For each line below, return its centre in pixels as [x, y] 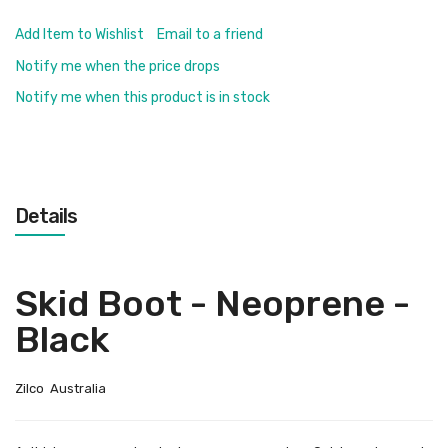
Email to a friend [210, 34]
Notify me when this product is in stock [143, 97]
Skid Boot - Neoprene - [212, 303]
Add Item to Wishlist [79, 34]
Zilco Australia [60, 388]
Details [46, 216]
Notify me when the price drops [118, 66]
